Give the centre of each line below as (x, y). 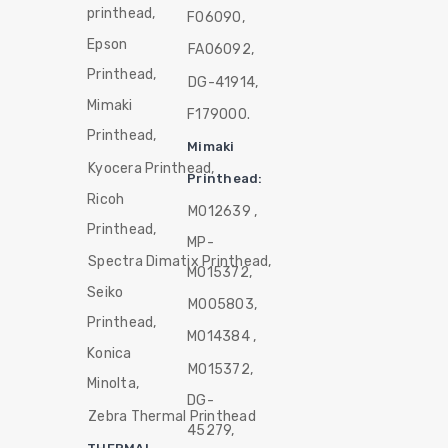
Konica (109, 354)
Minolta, (113, 384)
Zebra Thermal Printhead (172, 416)
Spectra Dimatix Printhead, (180, 262)
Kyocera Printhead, (151, 168)
